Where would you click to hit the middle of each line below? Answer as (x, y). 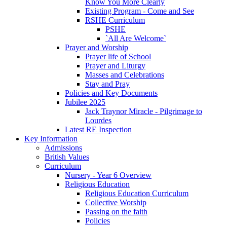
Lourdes (98, 121)
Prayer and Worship (97, 48)
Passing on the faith (116, 212)
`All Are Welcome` (136, 39)
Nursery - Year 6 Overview (108, 175)
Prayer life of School (118, 57)
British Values (67, 157)
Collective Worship (116, 203)
